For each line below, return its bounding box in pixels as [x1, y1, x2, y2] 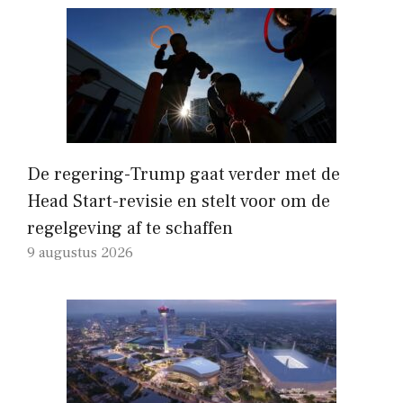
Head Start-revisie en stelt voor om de [27, 189, 330, 213]
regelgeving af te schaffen [27, 216, 233, 240]
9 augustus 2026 [27, 243, 133, 262]
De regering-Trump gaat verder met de [27, 162, 340, 186]
